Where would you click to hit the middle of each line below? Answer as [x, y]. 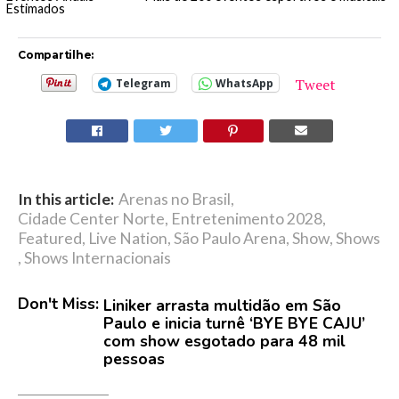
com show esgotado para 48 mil [224, 342]
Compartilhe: [56, 55]
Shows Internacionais [98, 258]
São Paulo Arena [230, 239]
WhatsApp [244, 83]
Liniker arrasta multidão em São [222, 306]
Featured [50, 239]
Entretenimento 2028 [247, 219]
